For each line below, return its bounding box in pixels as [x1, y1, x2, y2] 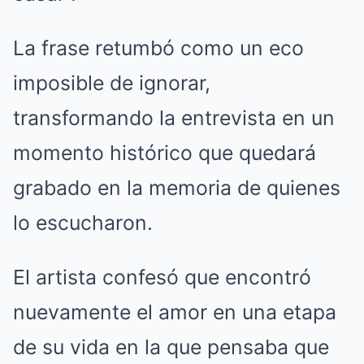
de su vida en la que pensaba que [13, 335, 329, 359]
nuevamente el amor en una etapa [13, 300, 336, 324]
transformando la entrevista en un [13, 106, 335, 130]
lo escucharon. [13, 210, 153, 235]
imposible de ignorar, [13, 71, 210, 95]
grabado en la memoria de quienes [13, 175, 340, 200]
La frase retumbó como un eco [13, 36, 304, 60]
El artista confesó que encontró [13, 265, 311, 289]
